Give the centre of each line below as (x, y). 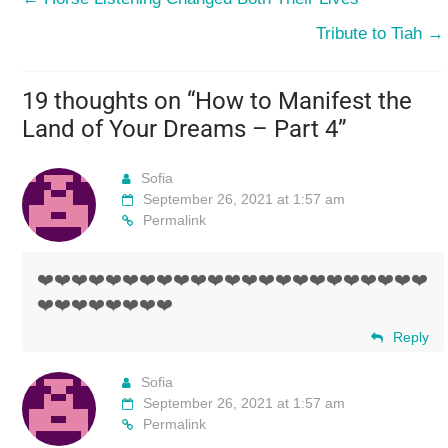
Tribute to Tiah (371, 33)
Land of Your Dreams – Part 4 (180, 128)
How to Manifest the (304, 100)
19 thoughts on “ (109, 100)
